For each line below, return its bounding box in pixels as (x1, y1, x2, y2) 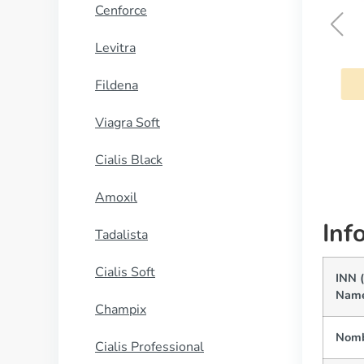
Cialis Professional (95, 338, 204, 356)
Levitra (95, 39, 136, 57)
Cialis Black (95, 151, 162, 169)
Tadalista (95, 226, 148, 244)
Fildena (95, 76, 138, 94)
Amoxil (95, 188, 137, 206)
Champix (95, 301, 146, 318)
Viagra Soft (95, 114, 160, 132)
